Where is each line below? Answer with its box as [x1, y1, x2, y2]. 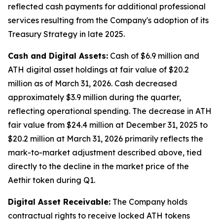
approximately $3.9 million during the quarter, [8, 92, 181, 102]
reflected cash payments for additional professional [8, 1, 206, 11]
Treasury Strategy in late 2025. [8, 29, 125, 39]
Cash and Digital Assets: [8, 51, 108, 61]
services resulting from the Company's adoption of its [8, 15, 209, 25]
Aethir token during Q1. [8, 175, 95, 185]
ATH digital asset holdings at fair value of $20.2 [8, 65, 189, 74]
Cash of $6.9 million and [108, 51, 199, 61]
